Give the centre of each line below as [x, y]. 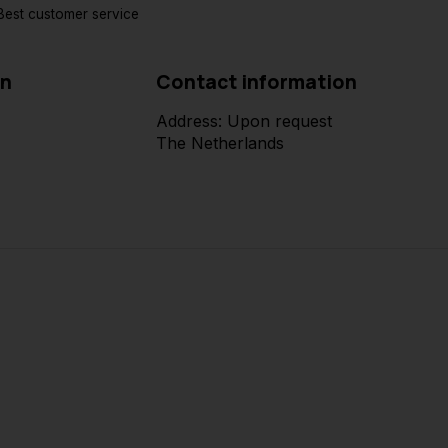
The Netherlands [220, 143]
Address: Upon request [244, 121]
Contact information [256, 82]
